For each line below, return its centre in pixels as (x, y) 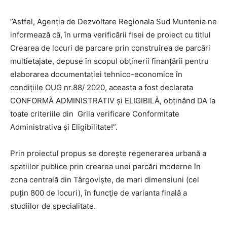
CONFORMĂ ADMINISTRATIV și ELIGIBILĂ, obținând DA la (113, 101)
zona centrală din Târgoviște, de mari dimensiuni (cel (105, 180)
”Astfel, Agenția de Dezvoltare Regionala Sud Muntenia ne (113, 22)
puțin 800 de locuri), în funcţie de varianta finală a (99, 193)
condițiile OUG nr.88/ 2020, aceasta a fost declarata (102, 87)
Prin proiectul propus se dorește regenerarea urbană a (108, 153)
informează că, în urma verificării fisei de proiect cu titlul (110, 35)
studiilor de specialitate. (53, 206)
